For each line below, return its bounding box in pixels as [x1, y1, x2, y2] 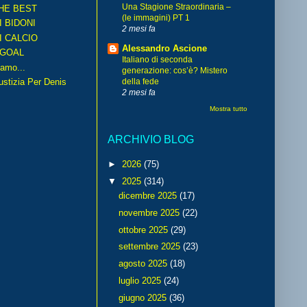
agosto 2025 [118, 258, 170, 269]
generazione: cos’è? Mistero [122, 66, 228, 76]
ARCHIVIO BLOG [108, 133, 194, 145]
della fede [122, 77, 159, 87]
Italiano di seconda [122, 55, 193, 65]
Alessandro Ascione [122, 43, 207, 54]
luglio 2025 [118, 275, 164, 286]
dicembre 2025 [118, 191, 180, 201]
